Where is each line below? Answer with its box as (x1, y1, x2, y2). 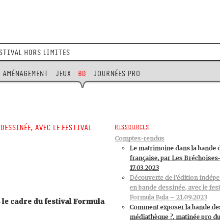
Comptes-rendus (115, 135, 165, 142)
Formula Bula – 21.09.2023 (130, 193, 207, 201)
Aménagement (3, 69, 49, 78)
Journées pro (93, 69, 140, 78)
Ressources (115, 123, 149, 131)
